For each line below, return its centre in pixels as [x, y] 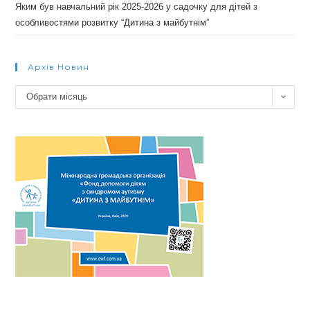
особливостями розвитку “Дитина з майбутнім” [112, 23]
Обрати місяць [57, 97]
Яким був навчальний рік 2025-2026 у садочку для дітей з [137, 7]
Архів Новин [59, 67]
